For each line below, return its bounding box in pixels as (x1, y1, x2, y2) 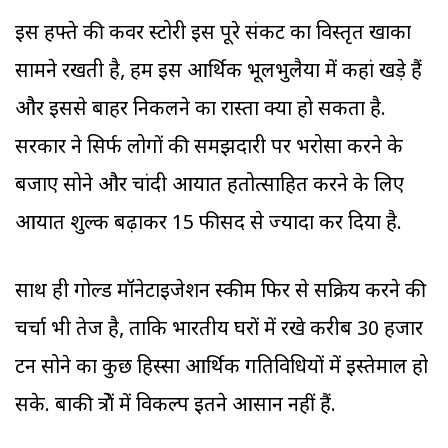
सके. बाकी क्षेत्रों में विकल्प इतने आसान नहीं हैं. (15, 393, 336, 420)
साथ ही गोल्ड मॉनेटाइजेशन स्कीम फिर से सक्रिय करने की (15, 279, 426, 306)
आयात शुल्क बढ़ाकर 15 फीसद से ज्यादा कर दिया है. (15, 211, 402, 238)
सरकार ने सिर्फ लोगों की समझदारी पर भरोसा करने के (15, 135, 403, 162)
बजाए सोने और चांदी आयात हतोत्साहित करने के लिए (15, 173, 404, 200)
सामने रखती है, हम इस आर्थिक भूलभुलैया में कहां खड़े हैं (15, 59, 422, 86)
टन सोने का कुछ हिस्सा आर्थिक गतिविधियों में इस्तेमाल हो (15, 355, 428, 382)
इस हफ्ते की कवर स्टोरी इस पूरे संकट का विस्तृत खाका (15, 21, 411, 48)
